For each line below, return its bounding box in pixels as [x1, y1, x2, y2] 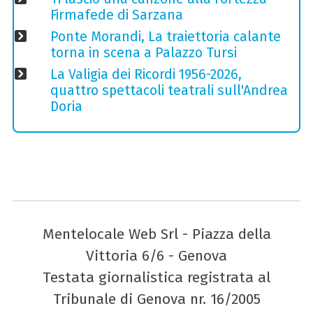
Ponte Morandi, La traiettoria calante [50, 29, 281, 45]
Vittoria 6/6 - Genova [86, 247, 227, 265]
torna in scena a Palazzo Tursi [50, 45, 237, 61]
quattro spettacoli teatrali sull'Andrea [50, 82, 288, 99]
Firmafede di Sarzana [50, 7, 183, 24]
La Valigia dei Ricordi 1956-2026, [50, 66, 242, 83]
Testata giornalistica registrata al [43, 268, 270, 287]
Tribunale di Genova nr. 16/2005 [52, 290, 261, 309]
